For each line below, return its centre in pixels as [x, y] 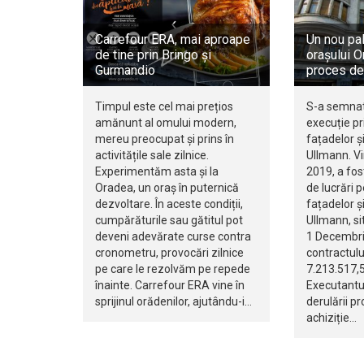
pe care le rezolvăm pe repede [173, 269]
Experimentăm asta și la [157, 172]
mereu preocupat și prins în [165, 139]
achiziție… [331, 318]
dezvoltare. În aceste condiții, [169, 204]
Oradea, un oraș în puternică [167, 188]
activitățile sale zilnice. [152, 156]
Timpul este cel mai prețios [164, 107]
